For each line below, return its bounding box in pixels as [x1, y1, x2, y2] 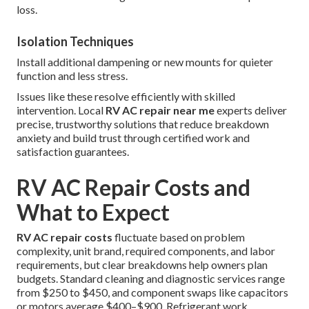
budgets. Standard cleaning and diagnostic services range [17, 272, 286, 286]
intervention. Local [17, 103, 106, 117]
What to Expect [17, 199, 170, 226]
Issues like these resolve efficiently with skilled [17, 90, 236, 103]
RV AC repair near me [106, 103, 215, 117]
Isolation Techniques [17, 34, 134, 50]
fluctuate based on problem [112, 230, 246, 244]
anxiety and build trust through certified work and [17, 131, 250, 145]
